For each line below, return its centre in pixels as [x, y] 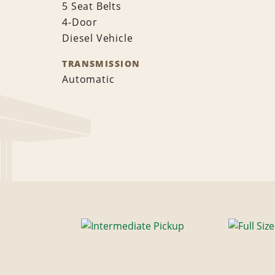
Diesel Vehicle [98, 38]
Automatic [88, 79]
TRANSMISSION [101, 64]
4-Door [80, 22]
